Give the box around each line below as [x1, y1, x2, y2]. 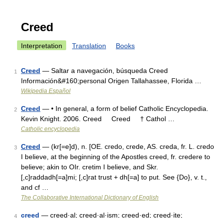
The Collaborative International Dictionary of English [21, 194, 159, 201]
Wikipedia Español [21, 88, 71, 94]
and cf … [21, 183, 49, 191]
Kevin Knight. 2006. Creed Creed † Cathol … [21, 115, 175, 123]
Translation [72, 42, 106, 50]
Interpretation [21, 42, 62, 50]
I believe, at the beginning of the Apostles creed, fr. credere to [21, 153, 210, 161]
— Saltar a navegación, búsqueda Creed [40, 67, 168, 74]
